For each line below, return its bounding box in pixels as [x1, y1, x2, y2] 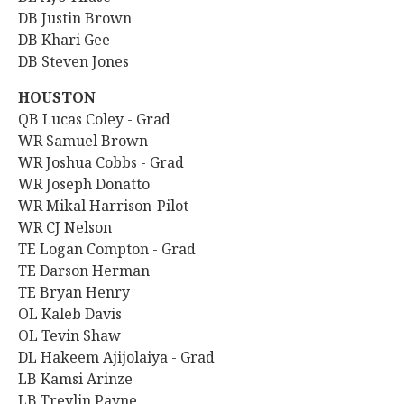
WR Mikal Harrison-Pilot [18, 196, 192, 216]
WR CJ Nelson [18, 217, 115, 237]
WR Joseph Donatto [18, 174, 153, 194]
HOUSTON [18, 87, 96, 107]
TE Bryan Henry [18, 282, 130, 302]
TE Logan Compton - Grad [18, 239, 199, 259]
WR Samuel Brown [18, 131, 151, 151]
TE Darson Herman [18, 261, 153, 280]
